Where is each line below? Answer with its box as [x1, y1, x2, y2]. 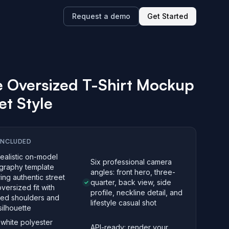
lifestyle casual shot [90, 198, 156, 207]
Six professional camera [90, 157, 172, 166]
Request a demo [72, 12, 130, 20]
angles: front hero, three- [90, 168, 175, 176]
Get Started [147, 12, 188, 20]
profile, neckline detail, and [90, 188, 182, 197]
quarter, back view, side [90, 178, 171, 187]
